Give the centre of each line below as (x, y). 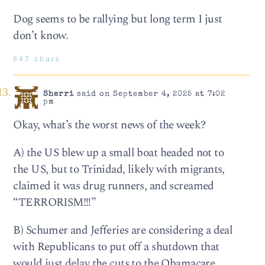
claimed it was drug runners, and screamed (114, 186)
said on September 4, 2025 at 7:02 (149, 94)
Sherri (58, 94)
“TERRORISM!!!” (55, 202)
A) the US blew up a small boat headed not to (119, 153)
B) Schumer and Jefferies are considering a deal (123, 231)
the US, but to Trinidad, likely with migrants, (119, 169)
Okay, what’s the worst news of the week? (109, 125)
